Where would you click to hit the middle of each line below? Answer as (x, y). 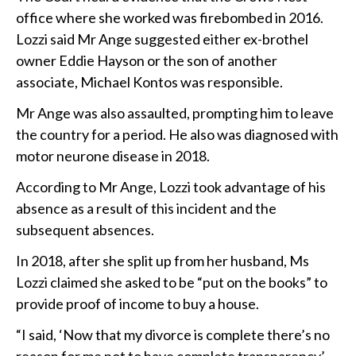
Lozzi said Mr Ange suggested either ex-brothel (162, 39)
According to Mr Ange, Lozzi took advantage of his (171, 187)
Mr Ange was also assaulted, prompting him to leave (175, 113)
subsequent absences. (85, 230)
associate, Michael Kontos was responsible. (149, 82)
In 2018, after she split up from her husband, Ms (163, 261)
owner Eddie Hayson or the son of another (147, 61)
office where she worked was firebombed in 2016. (170, 18)
